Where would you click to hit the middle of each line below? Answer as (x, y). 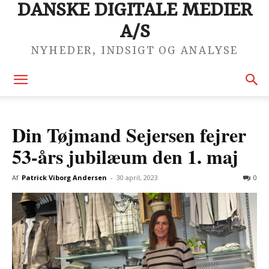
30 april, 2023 (137, 177)
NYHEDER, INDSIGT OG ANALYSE (134, 51)
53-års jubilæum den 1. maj (125, 156)
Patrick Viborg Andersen (64, 177)
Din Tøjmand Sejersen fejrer (129, 135)
